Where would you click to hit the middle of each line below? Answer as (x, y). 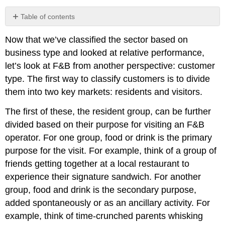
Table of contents (48, 16)
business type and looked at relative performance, (105, 53)
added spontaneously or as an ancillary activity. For (108, 203)
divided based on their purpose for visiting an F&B (105, 124)
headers (24, 34)
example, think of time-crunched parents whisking (104, 216)
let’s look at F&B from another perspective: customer (110, 66)
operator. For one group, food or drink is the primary (109, 137)
